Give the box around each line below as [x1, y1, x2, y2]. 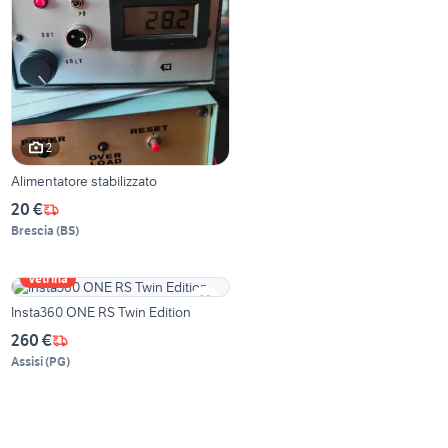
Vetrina [28, 271, 69, 287]
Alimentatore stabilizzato [11, 172, 158, 191]
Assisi [11, 354, 44, 370]
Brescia [11, 223, 55, 239]
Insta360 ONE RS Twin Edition [11, 303, 192, 322]
